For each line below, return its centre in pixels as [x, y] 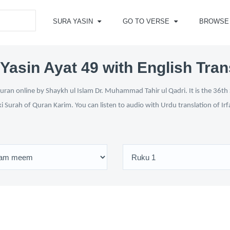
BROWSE [214, 21]
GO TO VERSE [147, 21]
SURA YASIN [74, 21]
